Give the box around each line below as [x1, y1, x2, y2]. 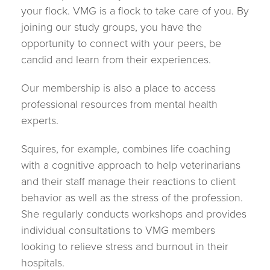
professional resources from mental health [21, 98, 218, 111]
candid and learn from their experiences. [21, 53, 211, 66]
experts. [21, 114, 58, 127]
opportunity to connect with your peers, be [21, 37, 221, 50]
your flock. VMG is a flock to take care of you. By [21, 4, 249, 17]
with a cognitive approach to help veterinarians [21, 159, 240, 172]
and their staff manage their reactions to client [21, 175, 236, 188]
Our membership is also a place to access [21, 81, 216, 95]
